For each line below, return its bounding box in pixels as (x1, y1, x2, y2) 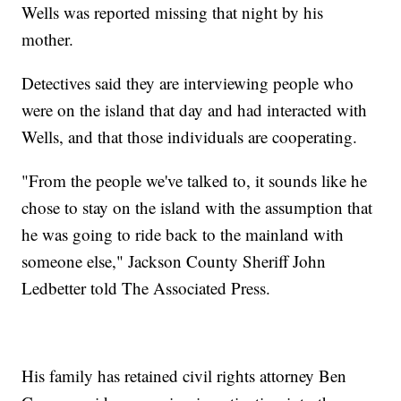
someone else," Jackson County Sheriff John (21, 249, 327, 272)
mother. (21, 27, 74, 50)
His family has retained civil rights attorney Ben (21, 363, 347, 387)
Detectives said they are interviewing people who (21, 71, 354, 94)
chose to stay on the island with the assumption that (21, 195, 373, 218)
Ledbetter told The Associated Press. (21, 276, 271, 299)
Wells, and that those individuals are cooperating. (21, 124, 358, 148)
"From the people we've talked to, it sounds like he (21, 168, 368, 192)
